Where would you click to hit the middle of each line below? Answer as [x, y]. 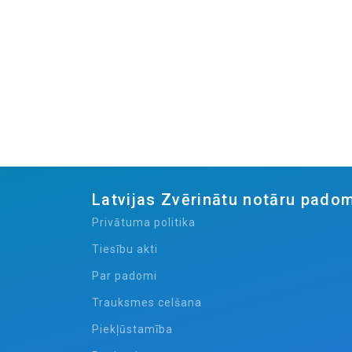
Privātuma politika [144, 222]
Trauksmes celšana [147, 302]
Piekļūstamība [132, 329]
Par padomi [125, 276]
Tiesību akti [125, 249]
